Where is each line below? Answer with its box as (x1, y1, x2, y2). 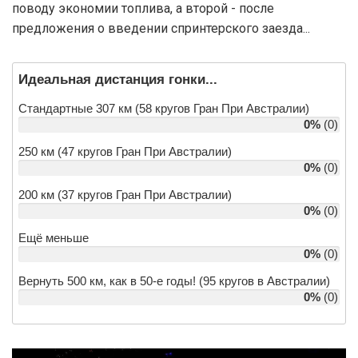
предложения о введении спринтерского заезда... (12, 20, 310, 36)
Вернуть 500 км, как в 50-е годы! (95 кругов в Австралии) (18, 273, 330, 288)
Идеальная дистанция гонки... (18, 71, 217, 87)
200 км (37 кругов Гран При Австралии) (18, 187, 232, 201)
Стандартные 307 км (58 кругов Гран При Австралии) (18, 101, 309, 115)
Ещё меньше (18, 230, 89, 245)
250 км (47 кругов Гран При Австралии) (18, 144, 232, 158)
